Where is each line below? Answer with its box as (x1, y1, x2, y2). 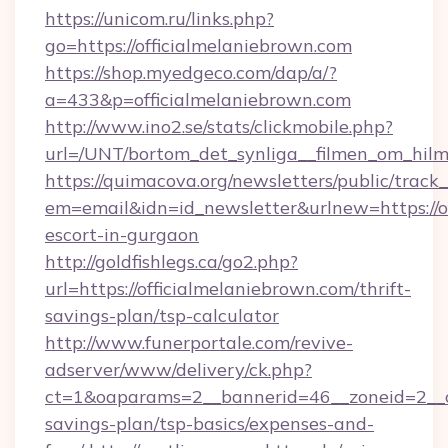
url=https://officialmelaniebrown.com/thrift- (45, 277, 411, 300)
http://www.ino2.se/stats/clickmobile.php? (45, 115, 393, 138)
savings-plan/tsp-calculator (45, 304, 279, 327)
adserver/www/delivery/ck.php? (45, 358, 312, 381)
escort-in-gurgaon (45, 223, 199, 246)
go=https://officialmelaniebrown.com (45, 34, 352, 57)
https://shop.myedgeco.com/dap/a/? (45, 61, 337, 84)
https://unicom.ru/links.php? (45, 7, 274, 30)
